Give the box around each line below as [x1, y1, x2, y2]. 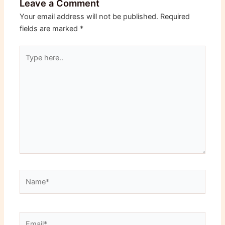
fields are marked [20, 24, 80, 33]
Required [160, 12, 190, 21]
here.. [19, 58, 39, 68]
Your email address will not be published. [20, 12, 159, 21]
